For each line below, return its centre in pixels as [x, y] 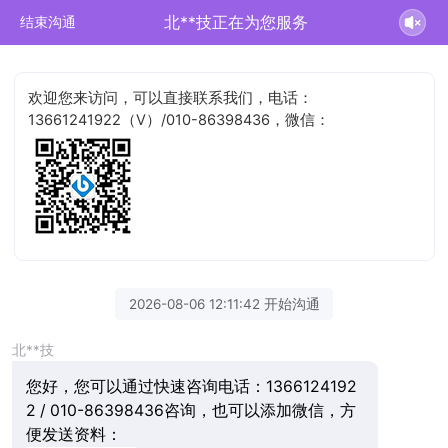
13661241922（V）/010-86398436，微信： [179, 119]
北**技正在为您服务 [236, 22]
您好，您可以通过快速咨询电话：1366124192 [191, 386]
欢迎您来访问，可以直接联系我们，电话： [171, 97]
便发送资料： [73, 434]
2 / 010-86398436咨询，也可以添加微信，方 [190, 410]
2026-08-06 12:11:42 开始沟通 [224, 303]
